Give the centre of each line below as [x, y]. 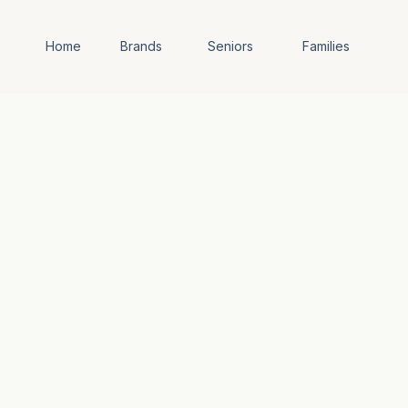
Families [326, 46]
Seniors [230, 46]
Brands [141, 46]
